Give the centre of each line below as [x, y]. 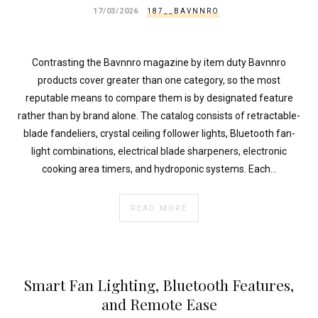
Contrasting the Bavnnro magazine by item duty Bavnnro [159, 62]
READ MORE [159, 208]
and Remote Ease [159, 304]
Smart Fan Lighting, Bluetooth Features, [159, 285]
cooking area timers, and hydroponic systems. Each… [159, 169]
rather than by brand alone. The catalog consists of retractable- [159, 115]
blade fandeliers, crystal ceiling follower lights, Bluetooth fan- [159, 133]
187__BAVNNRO [183, 11]
